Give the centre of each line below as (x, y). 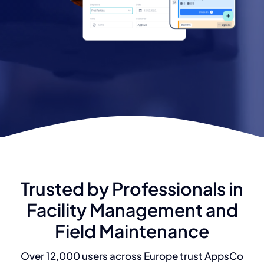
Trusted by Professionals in (132, 188)
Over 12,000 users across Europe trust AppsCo (132, 255)
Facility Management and (132, 209)
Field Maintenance (132, 231)
